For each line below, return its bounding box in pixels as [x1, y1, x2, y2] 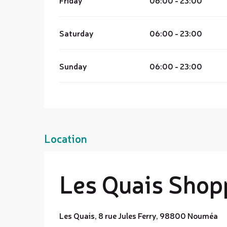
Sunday [59, 60, 88, 71]
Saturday [59, 27, 94, 39]
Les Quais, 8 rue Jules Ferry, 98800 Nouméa [59, 210, 218, 221]
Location [44, 131, 87, 145]
